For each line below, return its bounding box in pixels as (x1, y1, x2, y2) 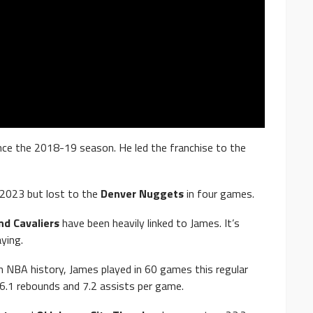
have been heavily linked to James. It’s (59, 214, 240, 231)
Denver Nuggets (101, 184, 184, 202)
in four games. (184, 184, 254, 202)
